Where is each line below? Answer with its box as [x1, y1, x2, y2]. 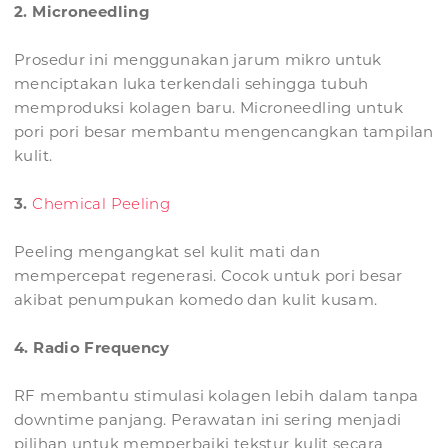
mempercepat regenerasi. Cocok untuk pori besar [14, 266, 403, 286]
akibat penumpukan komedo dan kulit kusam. [14, 290, 378, 310]
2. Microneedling [14, 2, 150, 22]
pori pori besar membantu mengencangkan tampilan [14, 122, 434, 142]
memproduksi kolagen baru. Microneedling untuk [14, 98, 403, 118]
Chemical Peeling [32, 194, 171, 214]
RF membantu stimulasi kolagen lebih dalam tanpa [14, 386, 419, 406]
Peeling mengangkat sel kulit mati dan [14, 242, 320, 262]
